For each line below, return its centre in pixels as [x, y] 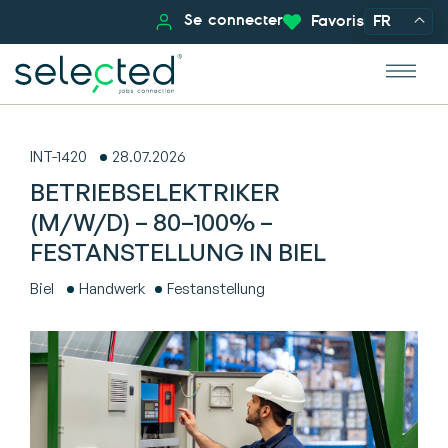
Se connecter [233, 19]
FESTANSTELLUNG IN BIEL [178, 252]
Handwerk [112, 288]
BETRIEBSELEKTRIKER [155, 192]
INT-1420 [58, 156]
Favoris [337, 20]
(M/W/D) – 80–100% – [151, 222]
